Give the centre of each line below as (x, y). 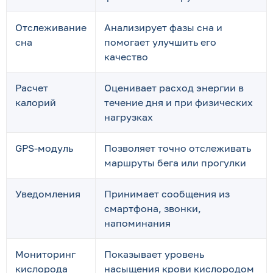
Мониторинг (45, 254)
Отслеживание (51, 27)
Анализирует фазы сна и (163, 27)
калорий (36, 102)
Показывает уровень (154, 254)
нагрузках (129, 117)
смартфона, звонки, (153, 208)
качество (126, 57)
